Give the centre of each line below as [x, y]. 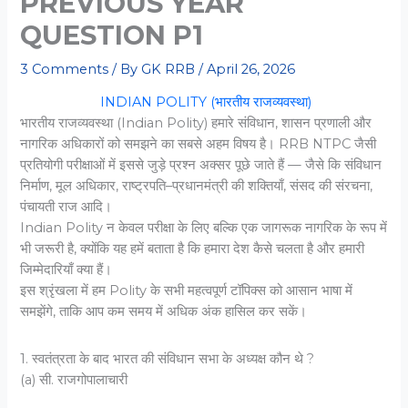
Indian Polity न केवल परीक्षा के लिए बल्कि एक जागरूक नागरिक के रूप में [204, 228]
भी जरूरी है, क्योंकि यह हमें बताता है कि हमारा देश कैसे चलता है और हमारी [193, 249]
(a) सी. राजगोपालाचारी [74, 380]
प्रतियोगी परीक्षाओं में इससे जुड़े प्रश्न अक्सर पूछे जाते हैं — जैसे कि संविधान [201, 165]
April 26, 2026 [251, 69]
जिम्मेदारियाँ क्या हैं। [66, 270]
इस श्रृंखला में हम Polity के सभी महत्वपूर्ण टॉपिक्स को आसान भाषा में [187, 291]
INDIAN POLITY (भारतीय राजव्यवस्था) [206, 102]
